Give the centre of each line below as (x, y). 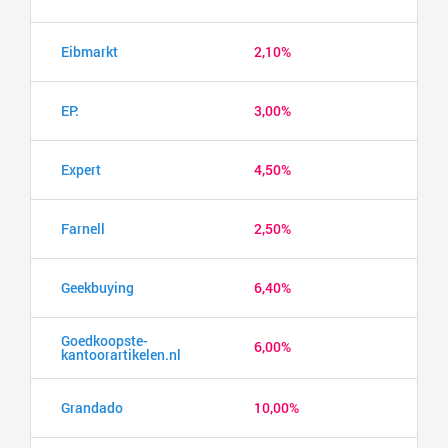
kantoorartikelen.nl (121, 354)
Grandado (92, 407)
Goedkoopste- (104, 340)
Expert (81, 169)
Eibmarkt (89, 51)
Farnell (83, 228)
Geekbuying (97, 287)
